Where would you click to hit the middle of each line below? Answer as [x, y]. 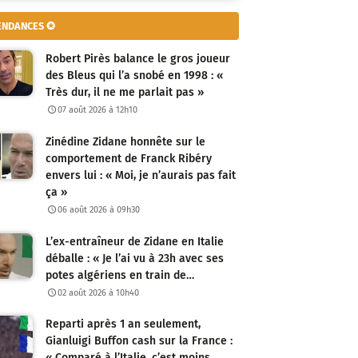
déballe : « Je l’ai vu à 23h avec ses [135, 258]
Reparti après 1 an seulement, [123, 324]
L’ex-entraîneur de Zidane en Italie [135, 241]
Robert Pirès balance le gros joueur [138, 59]
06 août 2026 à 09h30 [99, 209]
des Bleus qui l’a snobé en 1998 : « [134, 76]
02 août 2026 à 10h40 [99, 292]
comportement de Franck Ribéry [129, 158]
